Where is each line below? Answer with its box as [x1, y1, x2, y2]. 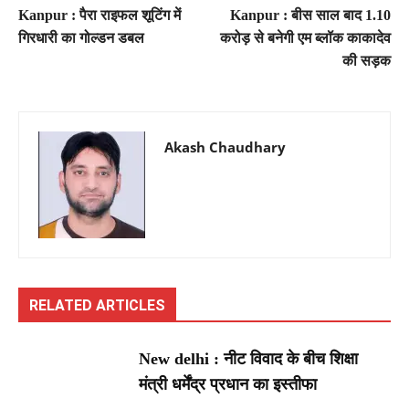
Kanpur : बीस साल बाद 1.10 [229, 7, 391, 24]
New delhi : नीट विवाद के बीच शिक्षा [139, 350, 359, 369]
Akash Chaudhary [164, 138, 286, 157]
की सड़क [341, 53, 391, 69]
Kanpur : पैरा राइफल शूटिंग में [18, 7, 181, 24]
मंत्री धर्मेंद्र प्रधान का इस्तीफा [139, 375, 318, 394]
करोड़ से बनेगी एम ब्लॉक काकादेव [219, 30, 391, 47]
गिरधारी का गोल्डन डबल [18, 30, 144, 47]
